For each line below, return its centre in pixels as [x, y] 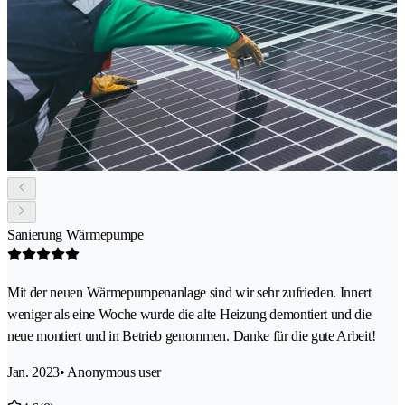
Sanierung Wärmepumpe [75, 234]
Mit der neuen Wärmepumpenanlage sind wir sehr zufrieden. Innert [189, 292]
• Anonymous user [111, 372]
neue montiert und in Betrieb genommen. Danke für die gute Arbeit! [192, 335]
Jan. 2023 [34, 372]
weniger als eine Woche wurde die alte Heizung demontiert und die [189, 314]
